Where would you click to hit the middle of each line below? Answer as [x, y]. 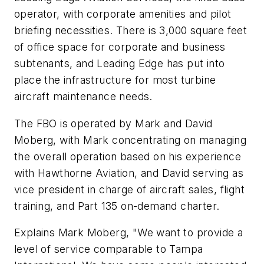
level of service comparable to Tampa [109, 249]
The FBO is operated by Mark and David [113, 123]
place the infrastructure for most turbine [115, 80]
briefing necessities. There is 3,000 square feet [131, 31]
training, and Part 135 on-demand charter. [117, 206]
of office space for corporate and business [120, 47]
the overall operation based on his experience [128, 156]
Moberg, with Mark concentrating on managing [131, 140]
